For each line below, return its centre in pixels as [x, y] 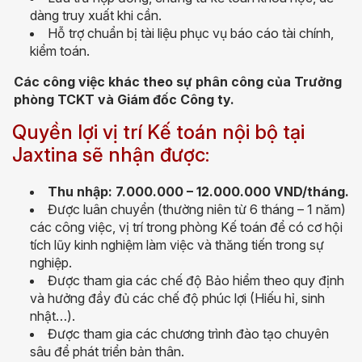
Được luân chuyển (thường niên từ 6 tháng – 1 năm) [197, 210]
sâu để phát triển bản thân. [107, 352]
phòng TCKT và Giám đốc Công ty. [124, 100]
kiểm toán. [60, 51]
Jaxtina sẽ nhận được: [111, 155]
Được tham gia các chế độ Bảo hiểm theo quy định [196, 281]
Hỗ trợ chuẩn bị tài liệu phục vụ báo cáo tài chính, [191, 34]
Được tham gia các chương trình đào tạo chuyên [188, 334]
